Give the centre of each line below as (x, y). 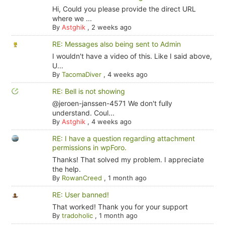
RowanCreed (82, 178)
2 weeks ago (111, 27)
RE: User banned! (80, 195)
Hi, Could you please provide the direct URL (124, 9)
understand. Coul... (83, 113)
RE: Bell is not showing (88, 91)
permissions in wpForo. (89, 147)
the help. (66, 169)
